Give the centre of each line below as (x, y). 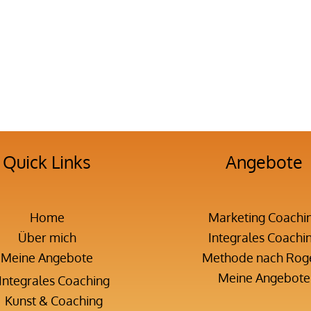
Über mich (47, 237)
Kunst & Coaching (54, 301)
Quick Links (47, 162)
